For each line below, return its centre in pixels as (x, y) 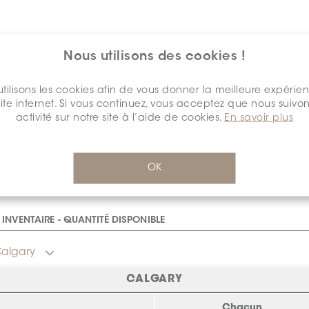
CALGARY (154, 280)
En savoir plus (259, 118)
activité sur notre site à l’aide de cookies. (120, 118)
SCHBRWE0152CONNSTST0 (154, 172)
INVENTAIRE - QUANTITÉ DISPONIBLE (83, 221)
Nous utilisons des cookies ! (154, 57)
